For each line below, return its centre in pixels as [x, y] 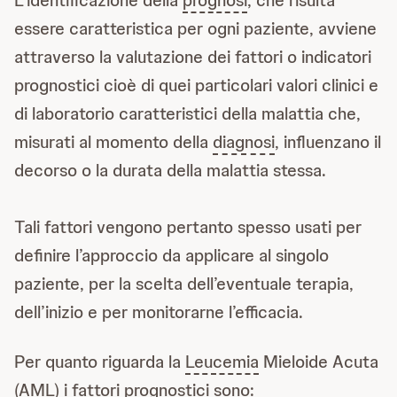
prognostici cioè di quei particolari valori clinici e [196, 85]
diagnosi [244, 142]
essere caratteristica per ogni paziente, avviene [195, 28]
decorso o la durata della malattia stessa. [170, 170]
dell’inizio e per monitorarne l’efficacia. [159, 312]
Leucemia [222, 362]
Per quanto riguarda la [100, 362]
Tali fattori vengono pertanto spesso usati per [188, 227]
